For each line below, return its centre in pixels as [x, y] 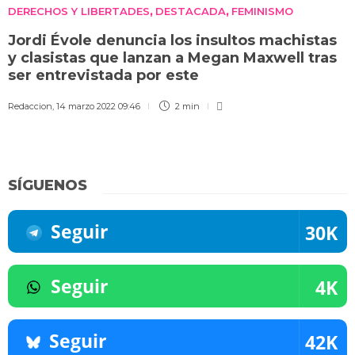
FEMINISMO [262, 11]
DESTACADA [191, 11]
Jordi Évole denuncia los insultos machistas [172, 40]
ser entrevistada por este [105, 75]
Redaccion [30, 106]
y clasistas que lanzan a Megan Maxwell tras [172, 57]
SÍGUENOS [48, 185]
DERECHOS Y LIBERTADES [79, 11]
